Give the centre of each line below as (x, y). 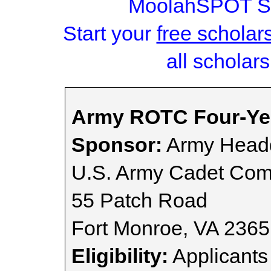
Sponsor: (117, 145)
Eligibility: (120, 256)
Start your (109, 33)
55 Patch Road (139, 200)
